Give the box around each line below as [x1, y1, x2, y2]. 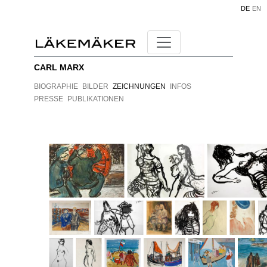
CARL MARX [33, 63, 84, 72]
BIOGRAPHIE [33, 82, 78, 91]
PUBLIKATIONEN [67, 95, 124, 103]
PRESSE [33, 95, 63, 103]
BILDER [82, 82, 108, 91]
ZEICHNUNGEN [112, 82, 166, 91]
